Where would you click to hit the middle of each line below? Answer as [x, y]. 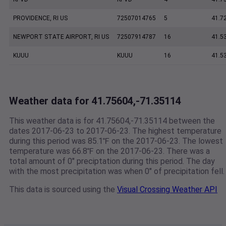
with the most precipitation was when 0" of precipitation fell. [117, 172]
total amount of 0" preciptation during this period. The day [112, 161]
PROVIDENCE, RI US [40, 18]
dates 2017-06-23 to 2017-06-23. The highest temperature [115, 131]
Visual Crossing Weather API [167, 190]
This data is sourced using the [63, 190]
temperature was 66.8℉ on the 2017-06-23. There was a [109, 151]
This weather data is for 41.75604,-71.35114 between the [112, 121]
